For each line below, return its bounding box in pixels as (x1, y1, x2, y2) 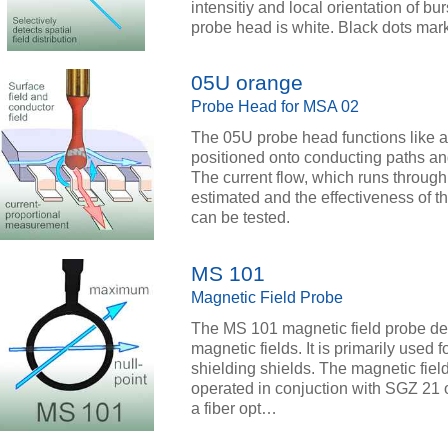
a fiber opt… (191, 399, 277, 417)
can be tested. (191, 209, 290, 227)
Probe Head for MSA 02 (191, 98, 359, 116)
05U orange (191, 71, 303, 96)
